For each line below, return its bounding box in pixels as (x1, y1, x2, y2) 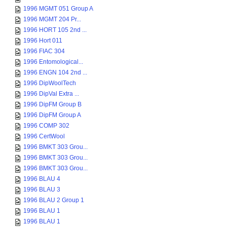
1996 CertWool (23, 133, 65, 140)
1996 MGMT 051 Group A (23, 5, 93, 12)
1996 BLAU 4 (23, 175, 60, 182)
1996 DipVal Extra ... (23, 90, 79, 97)
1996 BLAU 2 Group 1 (23, 197, 84, 204)
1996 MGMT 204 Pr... (23, 16, 81, 23)
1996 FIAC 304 (23, 48, 65, 55)
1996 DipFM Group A (23, 111, 81, 119)
